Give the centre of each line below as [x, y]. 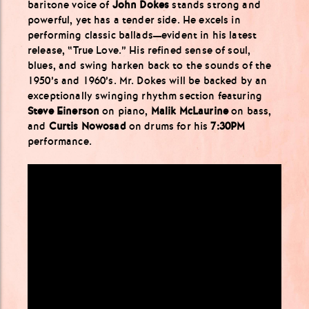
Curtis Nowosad [87, 126]
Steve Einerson [64, 111]
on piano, [125, 111]
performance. [60, 141]
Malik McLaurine [190, 111]
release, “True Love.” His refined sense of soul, [139, 50]
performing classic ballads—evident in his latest [142, 35]
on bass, [250, 111]
